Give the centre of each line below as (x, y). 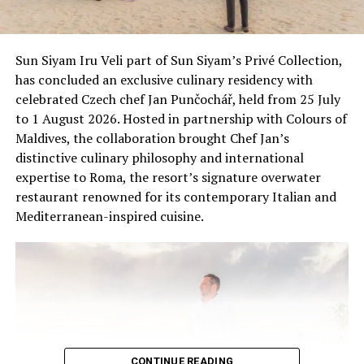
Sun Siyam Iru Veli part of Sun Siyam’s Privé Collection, (178, 61)
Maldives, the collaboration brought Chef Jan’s (152, 139)
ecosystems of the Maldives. (97, 91)
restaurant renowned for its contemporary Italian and (175, 197)
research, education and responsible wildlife (144, 52)
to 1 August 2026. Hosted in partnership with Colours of (181, 119)
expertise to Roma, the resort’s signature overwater (168, 178)
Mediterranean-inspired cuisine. (109, 217)
